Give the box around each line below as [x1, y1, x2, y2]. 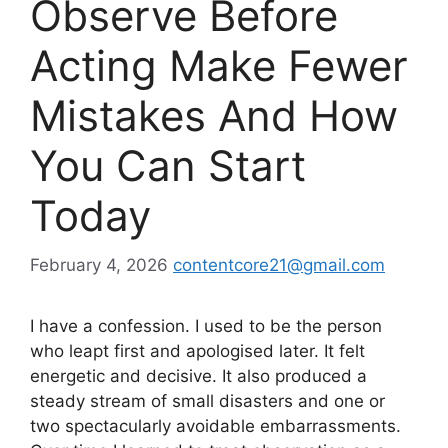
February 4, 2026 [30, 254, 168, 275]
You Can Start [30, 140, 306, 192]
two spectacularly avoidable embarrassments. [30, 415, 401, 436]
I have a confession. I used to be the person [30, 315, 382, 336]
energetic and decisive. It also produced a [30, 365, 367, 386]
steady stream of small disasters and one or [30, 390, 385, 411]
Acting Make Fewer [30, 40, 408, 92]
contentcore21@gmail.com [173, 254, 385, 275]
